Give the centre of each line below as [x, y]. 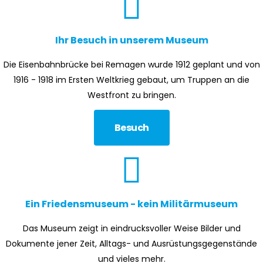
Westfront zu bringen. [131, 95]
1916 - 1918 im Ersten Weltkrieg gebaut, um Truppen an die [131, 80]
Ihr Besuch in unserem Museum [131, 40]
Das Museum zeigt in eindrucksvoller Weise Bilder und [131, 228]
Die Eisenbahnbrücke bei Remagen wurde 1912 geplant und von [131, 65]
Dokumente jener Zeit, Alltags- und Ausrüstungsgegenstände [131, 244]
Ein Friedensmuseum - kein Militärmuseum [131, 204]
